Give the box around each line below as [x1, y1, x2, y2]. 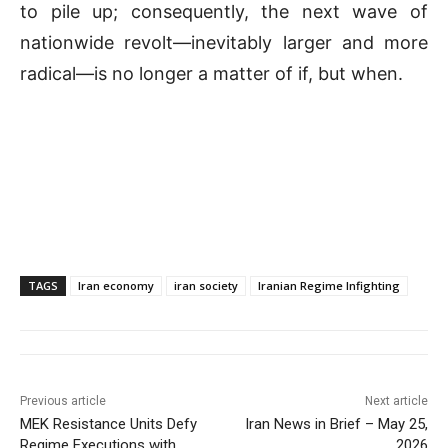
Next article [364, 393, 428, 408]
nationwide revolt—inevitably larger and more [20, 31, 428, 53]
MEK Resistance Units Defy [20, 414, 197, 433]
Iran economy [78, 277, 154, 293]
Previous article [20, 393, 106, 408]
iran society [174, 277, 238, 293]
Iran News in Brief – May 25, [244, 414, 428, 433]
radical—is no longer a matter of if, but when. [20, 62, 403, 84]
